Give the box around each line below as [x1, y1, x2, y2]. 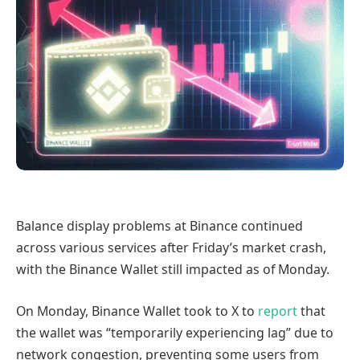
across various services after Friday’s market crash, [16, 239, 326, 257]
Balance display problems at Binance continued [16, 217, 303, 235]
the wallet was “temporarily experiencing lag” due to [16, 323, 333, 342]
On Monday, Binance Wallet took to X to [16, 301, 258, 320]
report [258, 301, 297, 320]
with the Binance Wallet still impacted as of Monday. [16, 260, 329, 279]
